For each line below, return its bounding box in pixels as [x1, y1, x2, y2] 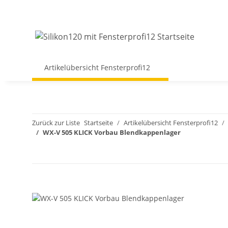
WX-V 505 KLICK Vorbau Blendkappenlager [43, 128, 181, 137]
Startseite [84, 118, 113, 127]
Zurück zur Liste [32, 118, 80, 127]
